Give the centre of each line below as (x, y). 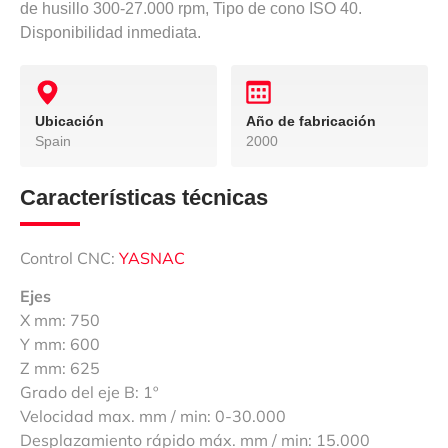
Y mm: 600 (60, 344)
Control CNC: (69, 257)
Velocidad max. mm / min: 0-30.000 (153, 416)
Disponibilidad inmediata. (110, 32)
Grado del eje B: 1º (89, 392)
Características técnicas (144, 197)
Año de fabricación (311, 120)
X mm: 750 (60, 320)
